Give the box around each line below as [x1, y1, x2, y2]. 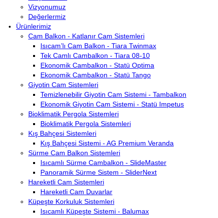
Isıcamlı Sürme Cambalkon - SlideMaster [40, 159, 166, 166]
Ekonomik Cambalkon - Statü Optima [40, 61, 154, 69]
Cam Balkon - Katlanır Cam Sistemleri [28, 32, 145, 40]
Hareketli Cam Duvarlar [40, 188, 112, 196]
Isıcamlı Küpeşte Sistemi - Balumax [40, 207, 149, 215]
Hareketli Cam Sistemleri [28, 178, 104, 186]
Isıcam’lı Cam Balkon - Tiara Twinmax [40, 42, 156, 50]
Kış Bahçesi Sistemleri [28, 129, 96, 137]
